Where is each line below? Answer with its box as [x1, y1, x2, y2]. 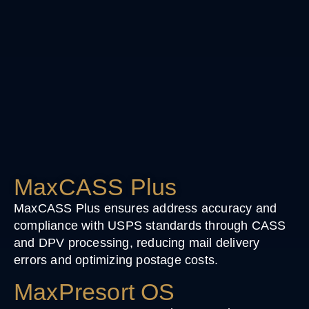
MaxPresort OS [14, 278, 175, 305]
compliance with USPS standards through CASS [14, 218, 286, 232]
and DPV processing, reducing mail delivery [14, 235, 260, 250]
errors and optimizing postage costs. [14, 252, 219, 267]
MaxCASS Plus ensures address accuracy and [14, 201, 277, 215]
